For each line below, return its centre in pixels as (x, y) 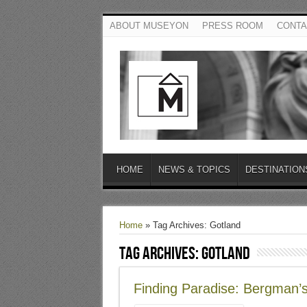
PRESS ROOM (232, 26)
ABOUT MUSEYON (149, 26)
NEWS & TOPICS (194, 170)
